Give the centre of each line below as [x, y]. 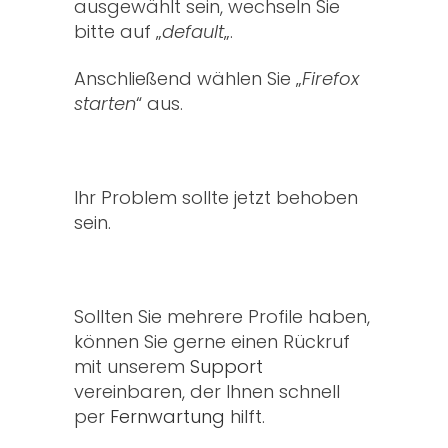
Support [226, 367]
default [193, 32]
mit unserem [132, 367]
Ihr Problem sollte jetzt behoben [216, 198]
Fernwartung [167, 417]
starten [105, 104]
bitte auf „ [118, 32]
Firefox [330, 79]
